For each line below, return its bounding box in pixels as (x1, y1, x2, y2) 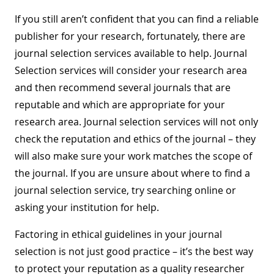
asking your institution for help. (15, 200, 159, 214)
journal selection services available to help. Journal (15, 46, 247, 60)
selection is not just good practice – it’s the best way (15, 244, 253, 258)
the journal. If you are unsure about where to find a (15, 166, 250, 180)
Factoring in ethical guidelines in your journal (15, 227, 222, 241)
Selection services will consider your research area (15, 63, 247, 77)
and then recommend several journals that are (15, 80, 231, 94)
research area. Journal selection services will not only (15, 114, 258, 128)
